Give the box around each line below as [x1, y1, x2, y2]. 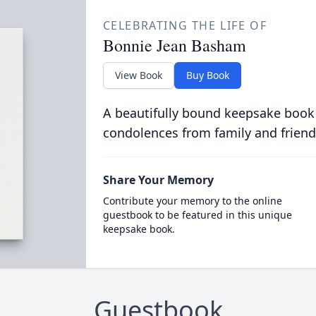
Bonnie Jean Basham [102, 34, 246, 56]
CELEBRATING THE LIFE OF [102, 18, 267, 33]
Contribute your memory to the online [102, 194, 282, 207]
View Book [114, 68, 162, 82]
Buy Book [186, 68, 229, 82]
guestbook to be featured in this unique [102, 208, 292, 221]
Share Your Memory [102, 172, 214, 188]
